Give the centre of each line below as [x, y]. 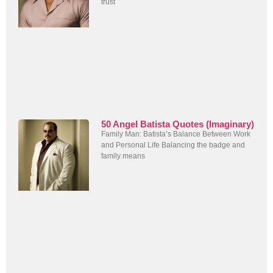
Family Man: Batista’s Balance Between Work [176, 134]
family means [123, 156]
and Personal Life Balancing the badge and [173, 145]
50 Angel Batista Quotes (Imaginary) [178, 124]
